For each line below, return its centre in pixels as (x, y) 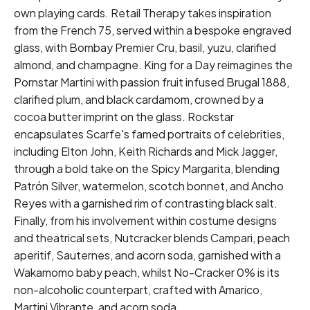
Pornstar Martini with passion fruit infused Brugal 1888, (152, 82)
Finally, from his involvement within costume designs (145, 221)
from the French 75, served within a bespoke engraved (153, 30)
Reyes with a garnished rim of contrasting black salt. (146, 203)
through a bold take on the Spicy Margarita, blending (147, 169)
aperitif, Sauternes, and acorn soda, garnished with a (147, 255)
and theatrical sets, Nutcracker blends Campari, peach (152, 238)
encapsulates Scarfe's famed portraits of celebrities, (149, 134)
